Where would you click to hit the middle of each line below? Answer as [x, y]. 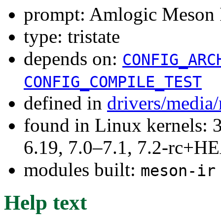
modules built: [82, 169]
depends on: [73, 58]
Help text [45, 202]
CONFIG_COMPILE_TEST [113, 82]
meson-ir [178, 170]
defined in [65, 103]
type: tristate [72, 36]
